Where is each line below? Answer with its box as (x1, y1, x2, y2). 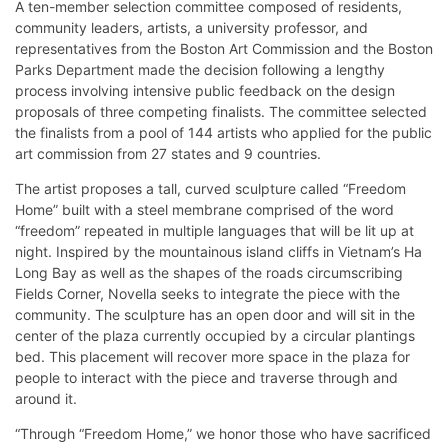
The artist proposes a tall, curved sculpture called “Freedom (15, 179, 406, 197)
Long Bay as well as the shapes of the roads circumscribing (15, 263, 403, 281)
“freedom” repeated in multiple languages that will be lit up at (15, 221, 414, 239)
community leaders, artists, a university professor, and (15, 18, 368, 36)
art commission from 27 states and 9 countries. (15, 144, 321, 162)
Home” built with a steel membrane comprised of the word (15, 200, 394, 218)
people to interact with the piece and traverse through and (15, 368, 398, 386)
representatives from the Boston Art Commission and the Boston (15, 39, 433, 57)
